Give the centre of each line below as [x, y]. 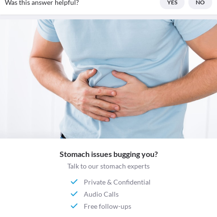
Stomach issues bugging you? [108, 154]
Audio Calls [101, 194]
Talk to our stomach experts [108, 166]
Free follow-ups [108, 206]
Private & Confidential [117, 182]
